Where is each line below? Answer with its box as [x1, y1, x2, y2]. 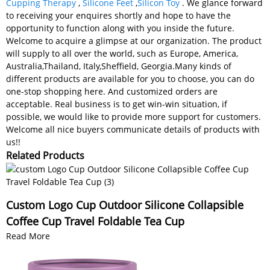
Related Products [6, 148, 84, 162]
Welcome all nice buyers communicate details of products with [6, 123, 260, 135]
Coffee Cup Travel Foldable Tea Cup [6, 213, 184, 228]
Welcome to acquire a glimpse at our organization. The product [6, 34, 262, 46]
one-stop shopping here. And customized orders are [6, 85, 218, 97]
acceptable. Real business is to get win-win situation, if [6, 98, 227, 110]
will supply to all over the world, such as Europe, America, [6, 47, 238, 59]
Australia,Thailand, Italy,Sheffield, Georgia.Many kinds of [6, 60, 231, 72]
